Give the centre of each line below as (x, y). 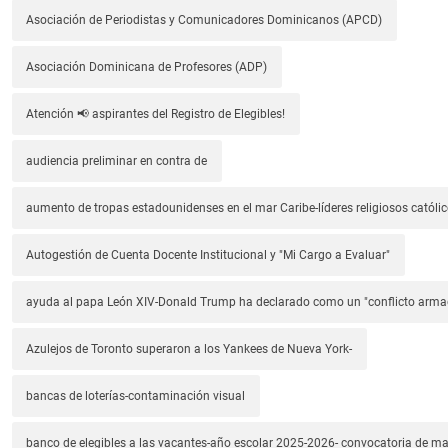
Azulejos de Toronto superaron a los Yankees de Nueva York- (189, 348)
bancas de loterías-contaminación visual (136, 395)
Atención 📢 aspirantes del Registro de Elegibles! (156, 113)
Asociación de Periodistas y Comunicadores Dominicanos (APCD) (204, 19)
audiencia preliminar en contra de (117, 160)
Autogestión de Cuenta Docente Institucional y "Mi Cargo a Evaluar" (208, 254)
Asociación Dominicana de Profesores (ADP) (147, 66)
